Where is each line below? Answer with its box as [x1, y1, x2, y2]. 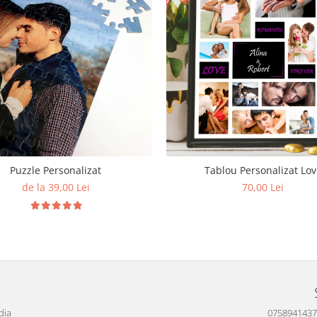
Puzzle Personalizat [10, 163, 101, 177]
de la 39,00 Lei [21, 180, 90, 194]
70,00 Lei [242, 180, 284, 194]
